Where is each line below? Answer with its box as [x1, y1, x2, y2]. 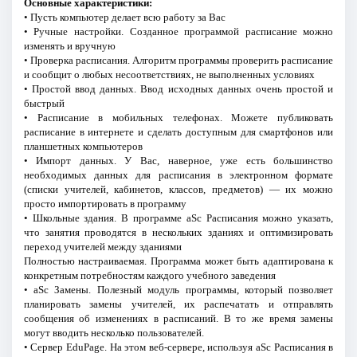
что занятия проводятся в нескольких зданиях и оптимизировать [23, 226, 334, 239]
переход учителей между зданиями [23, 241, 182, 253]
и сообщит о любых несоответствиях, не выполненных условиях [23, 69, 315, 81]
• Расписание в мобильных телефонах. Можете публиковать [23, 112, 334, 124]
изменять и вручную [23, 40, 116, 53]
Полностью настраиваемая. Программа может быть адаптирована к [23, 255, 334, 268]
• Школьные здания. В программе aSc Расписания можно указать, [23, 212, 334, 225]
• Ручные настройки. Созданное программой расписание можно [23, 25, 334, 38]
